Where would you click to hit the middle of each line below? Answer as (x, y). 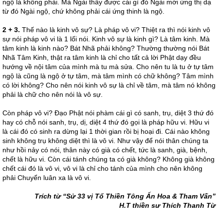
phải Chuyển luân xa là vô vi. (47, 178)
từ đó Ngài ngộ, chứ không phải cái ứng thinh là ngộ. (83, 11)
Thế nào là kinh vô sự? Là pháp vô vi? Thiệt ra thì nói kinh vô (116, 30)
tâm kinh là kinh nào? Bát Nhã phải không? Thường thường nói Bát (106, 48)
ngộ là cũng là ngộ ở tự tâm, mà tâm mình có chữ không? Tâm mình (108, 76)
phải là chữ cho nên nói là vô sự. (54, 94)
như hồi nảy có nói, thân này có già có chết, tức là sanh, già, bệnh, (105, 150)
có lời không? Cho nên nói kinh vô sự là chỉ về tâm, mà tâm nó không (109, 85)
